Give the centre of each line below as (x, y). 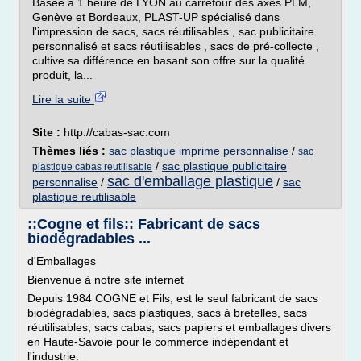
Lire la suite (63, 99)
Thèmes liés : (71, 151)
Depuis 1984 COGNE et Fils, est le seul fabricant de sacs (173, 298)
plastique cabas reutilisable (92, 167)
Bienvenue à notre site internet (106, 280)
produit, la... (62, 75)
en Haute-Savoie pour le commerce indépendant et (158, 342)
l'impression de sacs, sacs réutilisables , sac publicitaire (173, 31)
